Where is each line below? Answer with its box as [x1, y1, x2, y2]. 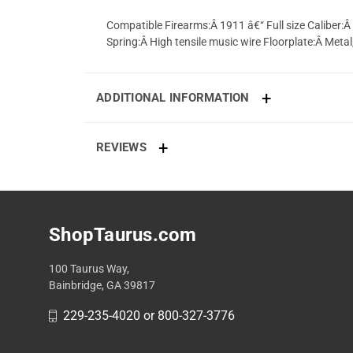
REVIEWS [96, 140, 147, 154]
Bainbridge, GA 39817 [49, 279, 155, 292]
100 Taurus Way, [49, 262, 129, 275]
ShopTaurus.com [49, 224, 197, 246]
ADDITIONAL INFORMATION [96, 91, 250, 105]
